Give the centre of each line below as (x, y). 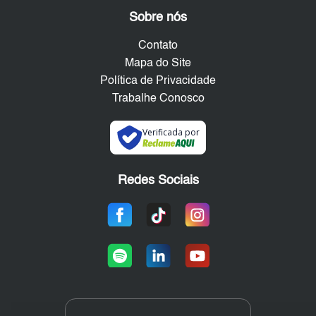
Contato (158, 46)
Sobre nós (158, 18)
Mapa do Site (158, 64)
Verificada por (171, 133)
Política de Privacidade (158, 81)
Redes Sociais (158, 181)
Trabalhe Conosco (158, 99)
